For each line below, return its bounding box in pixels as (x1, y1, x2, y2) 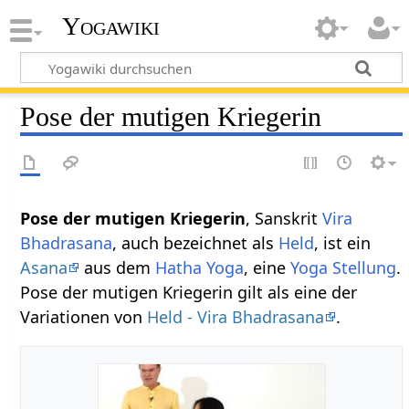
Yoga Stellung (290, 256, 397, 278)
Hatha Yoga (155, 256, 245, 278)
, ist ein (314, 231, 372, 254)
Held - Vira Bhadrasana (147, 305, 325, 328)
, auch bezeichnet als (112, 231, 279, 254)
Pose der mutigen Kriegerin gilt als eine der (20, 280, 358, 303)
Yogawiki (61, 12, 160, 41)
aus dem (79, 256, 156, 278)
